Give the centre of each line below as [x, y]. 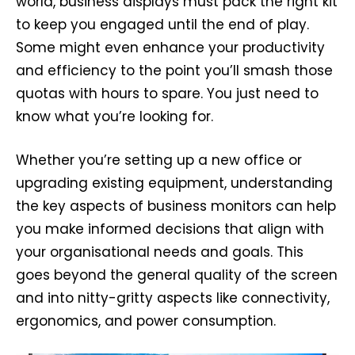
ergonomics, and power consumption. [146, 321]
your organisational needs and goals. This [160, 252]
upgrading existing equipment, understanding [174, 183]
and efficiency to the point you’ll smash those [174, 71]
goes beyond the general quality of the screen [177, 275]
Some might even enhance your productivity [170, 48]
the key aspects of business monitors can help [176, 206]
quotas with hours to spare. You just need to [167, 94]
